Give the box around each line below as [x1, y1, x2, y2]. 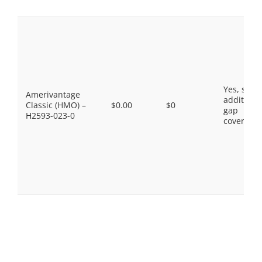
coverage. [223, 115, 261, 126]
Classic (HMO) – [26, 99, 86, 111]
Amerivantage [26, 89, 80, 100]
